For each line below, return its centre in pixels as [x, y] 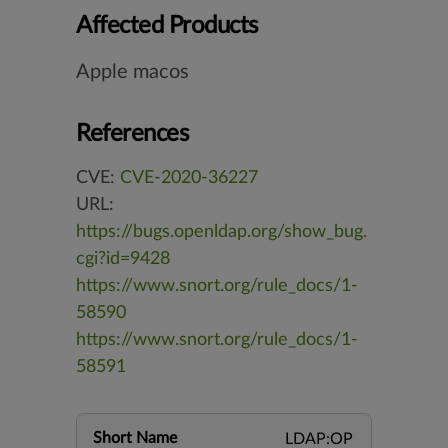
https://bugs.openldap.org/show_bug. [221, 232]
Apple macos [132, 72]
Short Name [135, 438]
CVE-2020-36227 [189, 178]
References [132, 134]
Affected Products [167, 26]
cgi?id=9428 [123, 259]
